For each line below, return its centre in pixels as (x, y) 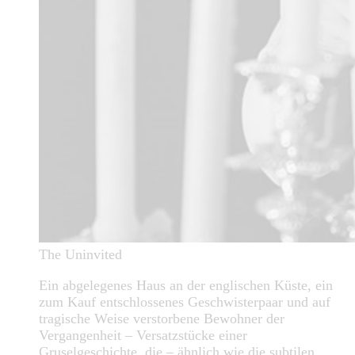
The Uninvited (80, 254)
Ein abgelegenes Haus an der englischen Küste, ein (186, 285)
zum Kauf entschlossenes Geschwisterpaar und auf (185, 302)
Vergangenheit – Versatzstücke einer (143, 335)
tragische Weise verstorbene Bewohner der (162, 318)
